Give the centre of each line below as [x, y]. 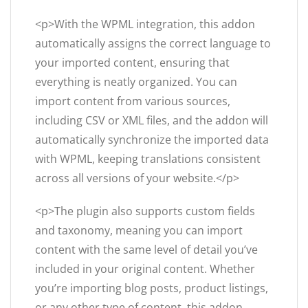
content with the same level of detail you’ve [146, 250]
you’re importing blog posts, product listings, [152, 288]
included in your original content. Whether [145, 269]
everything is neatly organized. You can [136, 82]
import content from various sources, [133, 101]
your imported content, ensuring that [132, 63]
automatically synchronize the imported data [152, 140]
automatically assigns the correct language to [153, 44]
